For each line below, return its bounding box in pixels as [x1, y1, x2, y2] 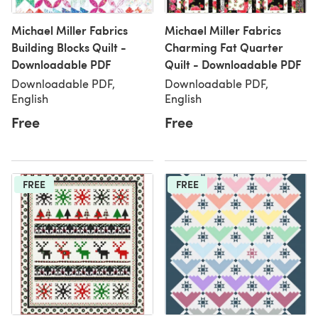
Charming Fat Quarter [165, 39, 283, 55]
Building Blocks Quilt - [11, 39, 126, 55]
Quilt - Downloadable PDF [165, 56, 302, 72]
